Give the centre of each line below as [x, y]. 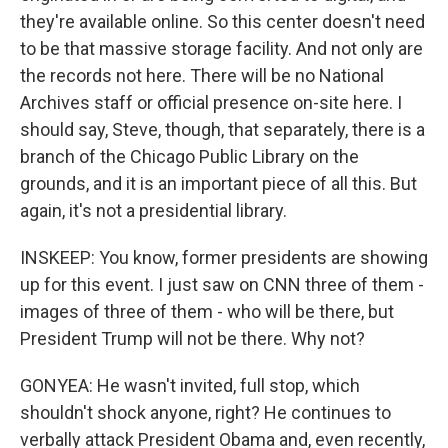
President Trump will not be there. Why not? [192, 338]
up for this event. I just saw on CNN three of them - [222, 284]
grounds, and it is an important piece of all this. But [218, 183]
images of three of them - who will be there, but [207, 311]
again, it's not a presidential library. [153, 210]
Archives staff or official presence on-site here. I [211, 102]
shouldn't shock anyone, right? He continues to [205, 412]
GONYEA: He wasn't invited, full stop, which [190, 385]
